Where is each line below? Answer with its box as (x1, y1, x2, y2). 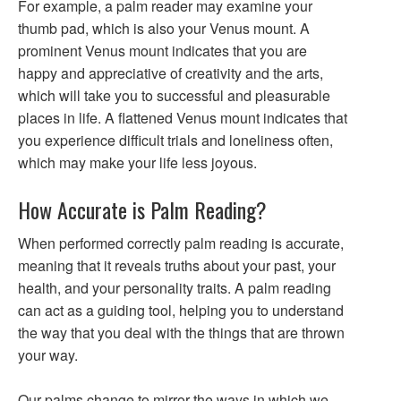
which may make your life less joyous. (18, 152, 257, 173)
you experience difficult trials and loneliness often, (18, 130, 333, 150)
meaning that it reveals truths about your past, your (18, 255, 336, 276)
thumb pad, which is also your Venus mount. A (18, 18, 310, 38)
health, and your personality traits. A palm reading (18, 277, 331, 298)
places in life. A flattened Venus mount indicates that (18, 107, 347, 128)
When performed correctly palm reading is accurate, (18, 233, 344, 253)
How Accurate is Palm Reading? (18, 193, 267, 226)
